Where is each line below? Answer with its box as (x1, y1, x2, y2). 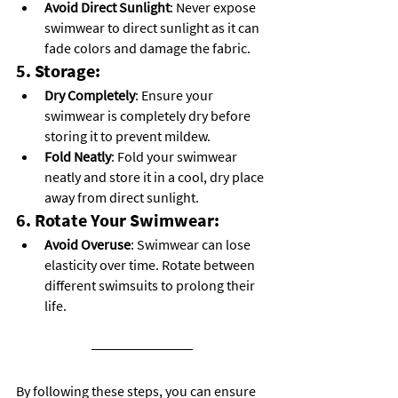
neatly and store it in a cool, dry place (44, 168, 267, 186)
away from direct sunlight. (44, 188, 199, 206)
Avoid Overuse (44, 235, 131, 253)
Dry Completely (44, 86, 135, 104)
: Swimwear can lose (131, 235, 253, 253)
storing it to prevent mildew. (44, 127, 211, 145)
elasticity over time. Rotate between (44, 256, 258, 274)
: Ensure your (135, 86, 216, 104)
